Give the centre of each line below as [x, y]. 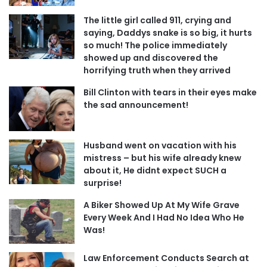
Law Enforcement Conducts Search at [166, 258]
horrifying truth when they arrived [157, 70]
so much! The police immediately [155, 45]
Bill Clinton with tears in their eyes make [170, 92]
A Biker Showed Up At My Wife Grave [162, 205]
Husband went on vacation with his [160, 145]
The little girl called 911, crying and [157, 20]
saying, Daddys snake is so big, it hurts [168, 32]
